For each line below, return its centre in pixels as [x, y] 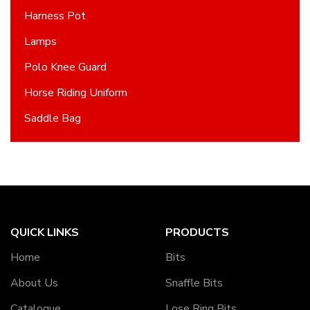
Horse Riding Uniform [76, 92]
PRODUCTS [197, 232]
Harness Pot [55, 16]
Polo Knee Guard [65, 67]
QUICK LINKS [45, 232]
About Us [34, 283]
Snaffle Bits [194, 283]
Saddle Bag [53, 118]
